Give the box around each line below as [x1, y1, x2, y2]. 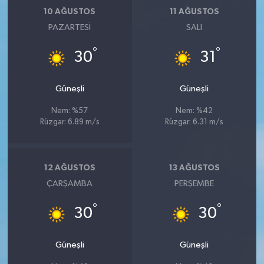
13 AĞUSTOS [169, 163, 220, 172]
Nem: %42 [176, 107, 213, 115]
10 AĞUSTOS [44, 7, 96, 16]
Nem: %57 [51, 107, 88, 115]
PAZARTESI [48, 23, 91, 32]
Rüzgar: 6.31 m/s [165, 118, 224, 126]
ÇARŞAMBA [47, 179, 93, 188]
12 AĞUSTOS [44, 163, 95, 172]
